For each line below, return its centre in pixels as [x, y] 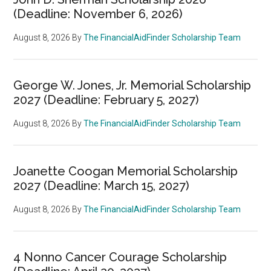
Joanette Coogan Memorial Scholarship [126, 171]
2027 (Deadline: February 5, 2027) [106, 100]
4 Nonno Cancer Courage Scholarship [120, 257]
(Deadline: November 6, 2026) [98, 14]
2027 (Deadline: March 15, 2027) [102, 185]
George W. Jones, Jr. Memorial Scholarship [132, 85]
